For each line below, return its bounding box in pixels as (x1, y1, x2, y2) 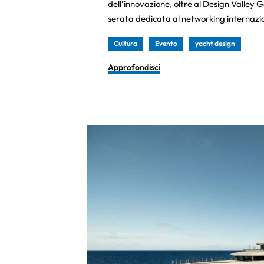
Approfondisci (108, 62, 160, 72)
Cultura (114, 39, 137, 48)
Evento (155, 39, 177, 48)
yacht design (195, 39, 235, 48)
